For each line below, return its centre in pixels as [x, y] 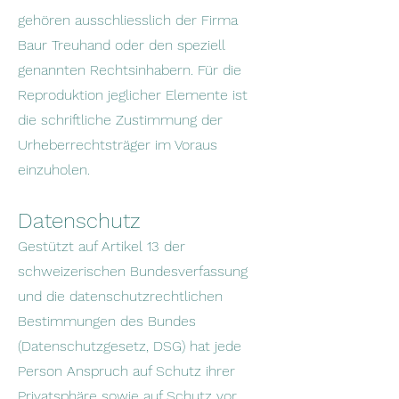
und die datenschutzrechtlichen [120, 296]
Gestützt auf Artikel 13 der [102, 246]
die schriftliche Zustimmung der [120, 120]
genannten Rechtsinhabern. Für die [130, 70]
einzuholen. [54, 170]
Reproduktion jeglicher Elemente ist [133, 95]
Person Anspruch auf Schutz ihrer [126, 371]
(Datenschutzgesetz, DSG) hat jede [130, 346]
